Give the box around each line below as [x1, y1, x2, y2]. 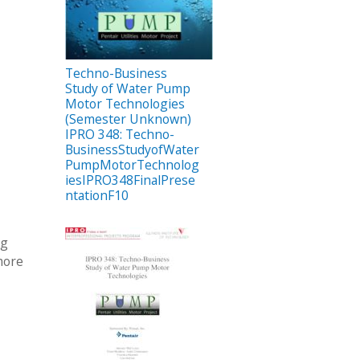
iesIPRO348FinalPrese [65, 171, 195, 190]
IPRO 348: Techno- [65, 125, 174, 144]
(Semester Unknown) [65, 110, 191, 129]
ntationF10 [65, 186, 129, 205]
